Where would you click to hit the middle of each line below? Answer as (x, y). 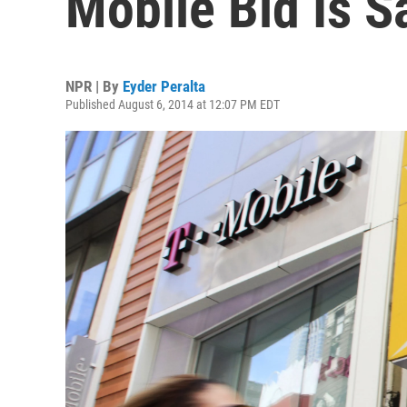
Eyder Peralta (164, 86)
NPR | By (94, 86)
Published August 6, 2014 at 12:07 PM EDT (173, 104)
